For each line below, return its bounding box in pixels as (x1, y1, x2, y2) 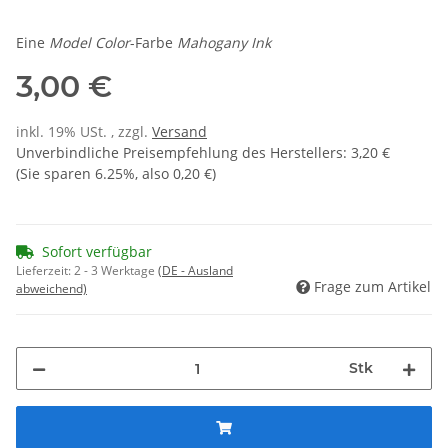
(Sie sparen (16, 164, 95, 184)
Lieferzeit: (16, 262, 74, 280)
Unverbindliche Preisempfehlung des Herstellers (16, 143, 343, 163)
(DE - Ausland (158, 262, 233, 280)
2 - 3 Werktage (74, 262, 158, 280)
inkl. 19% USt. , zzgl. (16, 122, 152, 142)
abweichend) (16, 280, 87, 298)
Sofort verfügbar (42, 242, 152, 262)
